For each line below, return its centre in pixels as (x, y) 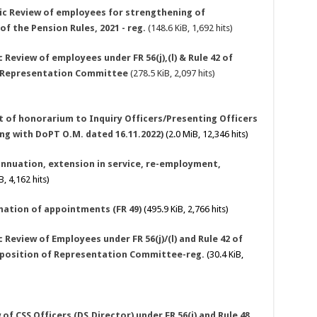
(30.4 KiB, (224, 255)
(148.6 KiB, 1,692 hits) (189, 28)
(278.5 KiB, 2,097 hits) (171, 74)
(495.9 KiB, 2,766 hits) (185, 209)
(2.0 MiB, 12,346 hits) (206, 134)
